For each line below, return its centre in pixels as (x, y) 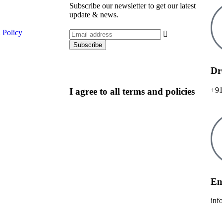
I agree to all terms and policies (132, 92)
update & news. (94, 15)
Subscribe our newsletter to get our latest (133, 6)
